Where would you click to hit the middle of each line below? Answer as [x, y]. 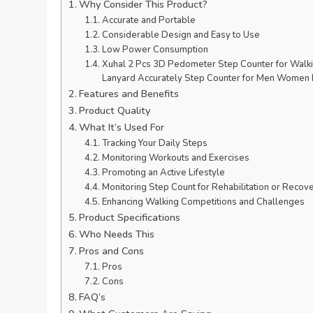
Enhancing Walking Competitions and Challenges [203, 202]
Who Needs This [117, 234]
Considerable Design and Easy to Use [181, 35]
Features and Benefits [129, 94]
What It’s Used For [122, 128]
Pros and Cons [112, 251]
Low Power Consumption [155, 50]
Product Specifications [130, 218]
